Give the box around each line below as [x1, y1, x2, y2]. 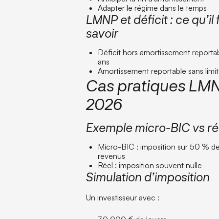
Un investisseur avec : [86, 192, 160, 202]
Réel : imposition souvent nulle [98, 160, 202, 170]
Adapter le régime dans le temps [98, 2, 207, 13]
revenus [98, 151, 126, 161]
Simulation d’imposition [86, 169, 210, 184]
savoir [86, 25, 119, 40]
